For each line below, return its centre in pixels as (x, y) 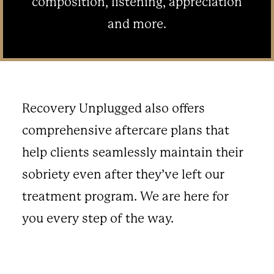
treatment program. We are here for (125, 197)
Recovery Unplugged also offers (113, 109)
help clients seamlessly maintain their (132, 153)
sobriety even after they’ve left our (123, 175)
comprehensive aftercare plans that (125, 131)
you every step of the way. (98, 219)
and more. (137, 24)
